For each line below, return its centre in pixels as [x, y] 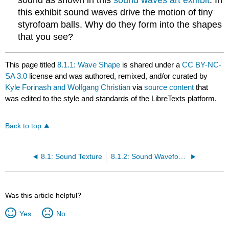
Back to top [24, 126]
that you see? [46, 37]
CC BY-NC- [202, 64]
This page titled [31, 64]
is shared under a [151, 64]
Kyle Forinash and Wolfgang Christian [68, 87]
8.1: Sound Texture [72, 156]
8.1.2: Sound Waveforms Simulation [182, 156]
